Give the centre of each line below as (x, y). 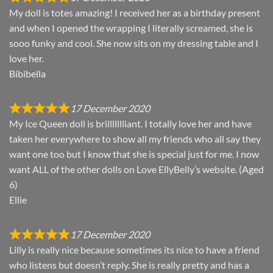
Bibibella (27, 74)
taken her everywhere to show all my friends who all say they (135, 139)
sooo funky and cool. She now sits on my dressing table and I (134, 43)
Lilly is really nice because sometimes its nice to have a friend (134, 250)
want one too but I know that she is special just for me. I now (134, 154)
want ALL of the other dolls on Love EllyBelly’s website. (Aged (136, 169)
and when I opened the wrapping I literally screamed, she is (131, 28)
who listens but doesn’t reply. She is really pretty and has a (129, 265)
